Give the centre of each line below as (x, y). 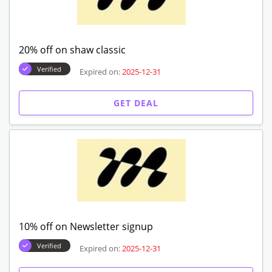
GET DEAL (136, 103)
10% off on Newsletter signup (86, 226)
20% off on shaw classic (72, 49)
